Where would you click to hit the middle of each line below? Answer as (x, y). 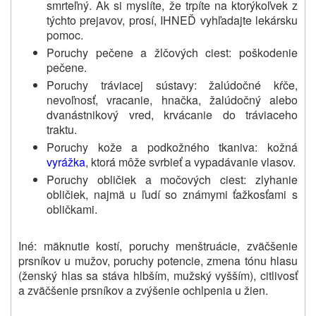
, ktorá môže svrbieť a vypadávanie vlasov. (190, 162)
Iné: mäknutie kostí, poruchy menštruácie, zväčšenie (158, 246)
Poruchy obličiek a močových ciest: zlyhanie (172, 180)
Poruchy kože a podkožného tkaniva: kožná (172, 147)
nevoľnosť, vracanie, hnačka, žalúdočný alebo (172, 100)
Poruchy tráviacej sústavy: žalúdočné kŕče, (172, 85)
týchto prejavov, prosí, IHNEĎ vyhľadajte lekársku (172, 20)
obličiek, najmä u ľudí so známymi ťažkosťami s (172, 195)
